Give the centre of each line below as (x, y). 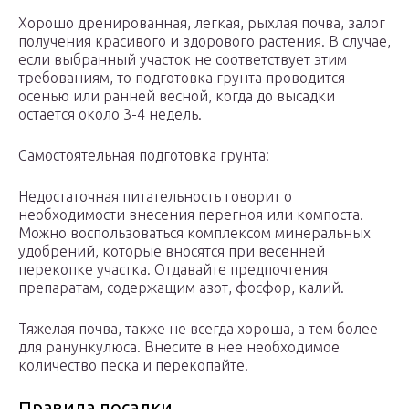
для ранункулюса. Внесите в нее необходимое (179, 347)
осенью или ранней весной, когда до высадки (177, 96)
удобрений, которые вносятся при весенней (172, 252)
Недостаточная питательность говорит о (155, 197)
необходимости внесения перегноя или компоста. (191, 215)
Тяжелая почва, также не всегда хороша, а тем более (198, 329)
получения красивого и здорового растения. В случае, (204, 42)
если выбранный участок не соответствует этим (183, 60)
